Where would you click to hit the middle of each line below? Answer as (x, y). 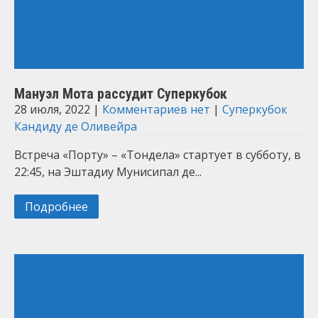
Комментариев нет (156, 109)
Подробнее (56, 207)
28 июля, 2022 (52, 109)
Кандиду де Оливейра (76, 126)
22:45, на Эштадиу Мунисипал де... (108, 172)
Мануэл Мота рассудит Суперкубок (121, 94)
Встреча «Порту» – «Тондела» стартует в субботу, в (158, 155)
